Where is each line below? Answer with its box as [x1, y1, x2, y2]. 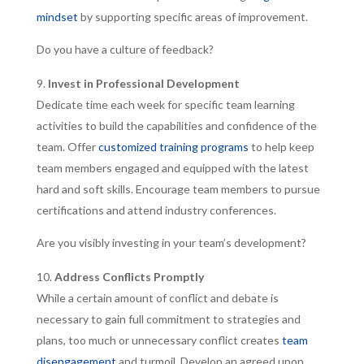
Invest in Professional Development [47, 76, 240, 90]
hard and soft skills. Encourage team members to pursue [36, 182, 320, 196]
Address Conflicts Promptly [54, 270, 204, 284]
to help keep [248, 140, 314, 154]
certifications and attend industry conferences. [36, 203, 276, 217]
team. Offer [36, 140, 98, 154]
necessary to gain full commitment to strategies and [36, 312, 301, 326]
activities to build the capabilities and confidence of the [36, 119, 317, 132]
